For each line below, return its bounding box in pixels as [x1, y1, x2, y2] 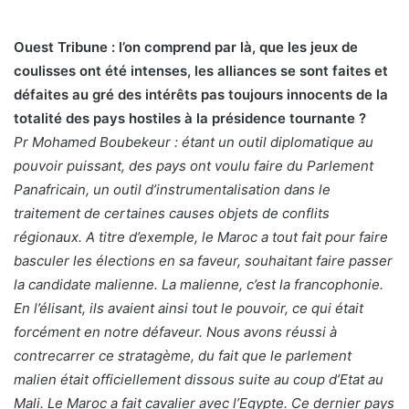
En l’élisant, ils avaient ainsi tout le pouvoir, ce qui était [14, 299, 363, 317]
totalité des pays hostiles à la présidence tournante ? [14, 109, 366, 127]
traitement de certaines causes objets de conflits [14, 204, 330, 222]
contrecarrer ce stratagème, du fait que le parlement [14, 346, 351, 364]
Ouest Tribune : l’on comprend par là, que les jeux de [14, 37, 358, 56]
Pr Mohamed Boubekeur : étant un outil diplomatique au [14, 132, 373, 151]
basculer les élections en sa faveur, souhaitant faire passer [14, 251, 393, 269]
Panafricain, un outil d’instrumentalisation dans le [14, 180, 330, 198]
